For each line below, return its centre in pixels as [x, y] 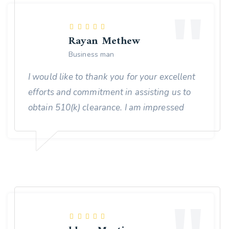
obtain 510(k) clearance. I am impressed [106, 107]
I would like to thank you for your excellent [112, 77]
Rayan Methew [105, 41]
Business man [91, 54]
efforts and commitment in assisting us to [110, 92]
